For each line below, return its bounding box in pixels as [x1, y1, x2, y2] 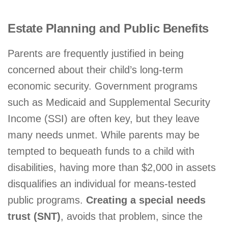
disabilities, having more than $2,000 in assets [8, 162, 216, 174]
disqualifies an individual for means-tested [8, 178, 196, 190]
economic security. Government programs [8, 80, 197, 92]
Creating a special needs [86, 194, 206, 206]
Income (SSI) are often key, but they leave [8, 113, 199, 125]
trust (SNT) [8, 211, 61, 222]
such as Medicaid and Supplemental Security [8, 97, 210, 108]
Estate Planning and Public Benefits [8, 21, 209, 36]
